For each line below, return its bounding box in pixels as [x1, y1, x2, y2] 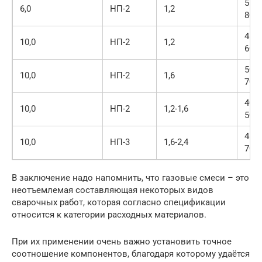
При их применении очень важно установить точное [12, 236, 232, 247]
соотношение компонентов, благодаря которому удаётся [12, 248, 250, 259]
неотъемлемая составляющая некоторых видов [12, 184, 213, 195]
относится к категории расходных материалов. [12, 209, 206, 220]
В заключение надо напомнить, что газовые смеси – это [12, 172, 249, 183]
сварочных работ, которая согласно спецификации [12, 196, 226, 208]
